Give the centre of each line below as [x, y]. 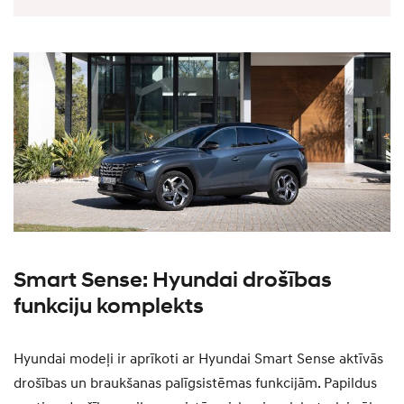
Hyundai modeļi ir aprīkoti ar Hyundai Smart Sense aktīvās [198, 359]
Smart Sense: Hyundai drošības [173, 281]
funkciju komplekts [109, 307]
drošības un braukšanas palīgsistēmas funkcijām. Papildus [195, 384]
